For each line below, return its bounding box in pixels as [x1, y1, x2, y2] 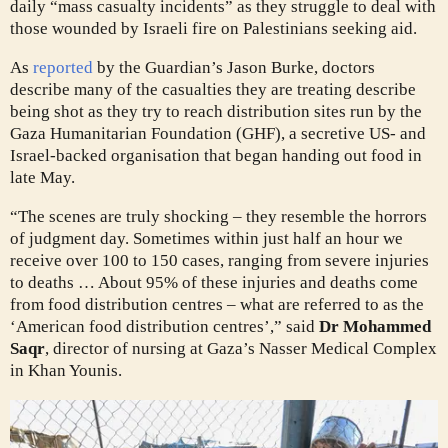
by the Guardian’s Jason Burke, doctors [93, 57, 375, 77]
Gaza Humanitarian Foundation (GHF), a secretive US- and [10, 123, 426, 143]
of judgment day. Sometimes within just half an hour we [10, 228, 403, 248]
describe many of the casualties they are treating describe [10, 79, 416, 99]
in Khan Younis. [10, 360, 122, 380]
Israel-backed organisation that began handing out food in [10, 145, 422, 165]
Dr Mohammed [319, 316, 431, 336]
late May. [10, 167, 75, 187]
